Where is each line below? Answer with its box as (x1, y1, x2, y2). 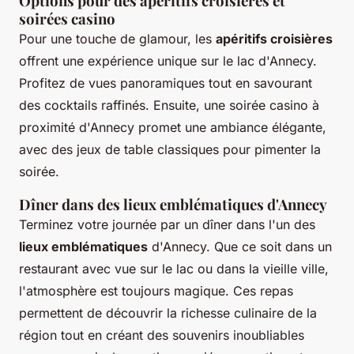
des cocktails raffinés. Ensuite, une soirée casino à (19, 97, 319, 114)
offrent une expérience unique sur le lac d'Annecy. (19, 53, 317, 70)
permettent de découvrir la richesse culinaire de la (19, 305, 317, 322)
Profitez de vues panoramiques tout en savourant (19, 75, 312, 92)
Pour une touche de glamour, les (19, 31, 216, 47)
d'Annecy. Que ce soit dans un (148, 239, 332, 255)
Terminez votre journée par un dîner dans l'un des (19, 217, 315, 233)
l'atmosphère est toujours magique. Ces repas (19, 283, 293, 299)
